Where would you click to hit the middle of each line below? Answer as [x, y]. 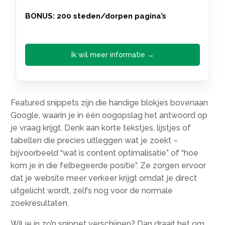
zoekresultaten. [40, 203]
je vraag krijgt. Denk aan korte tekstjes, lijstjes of [101, 128]
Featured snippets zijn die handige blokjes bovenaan [109, 103]
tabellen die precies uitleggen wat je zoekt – [94, 141]
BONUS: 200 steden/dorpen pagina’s [96, 16]
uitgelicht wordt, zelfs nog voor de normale [92, 191]
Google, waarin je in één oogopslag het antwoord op [109, 116]
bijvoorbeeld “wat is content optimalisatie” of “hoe [105, 153]
